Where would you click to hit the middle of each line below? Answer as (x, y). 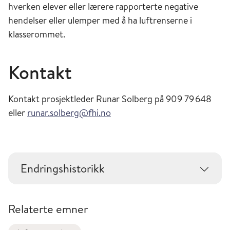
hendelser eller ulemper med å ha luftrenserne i (100, 20)
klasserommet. (37, 34)
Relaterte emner (48, 209)
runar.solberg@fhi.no (69, 113)
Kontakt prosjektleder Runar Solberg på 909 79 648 (110, 99)
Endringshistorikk (63, 168)
